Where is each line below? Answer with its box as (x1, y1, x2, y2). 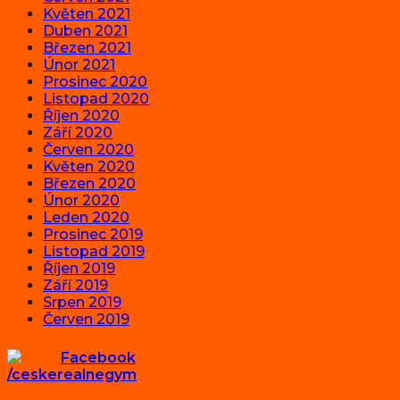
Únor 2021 (43, 56, 115, 74)
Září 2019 (43, 277, 108, 295)
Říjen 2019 (43, 260, 115, 278)
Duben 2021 (43, 22, 128, 40)
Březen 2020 (43, 175, 136, 193)
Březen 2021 (43, 39, 131, 57)
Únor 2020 (43, 192, 120, 210)
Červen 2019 (43, 311, 129, 329)
